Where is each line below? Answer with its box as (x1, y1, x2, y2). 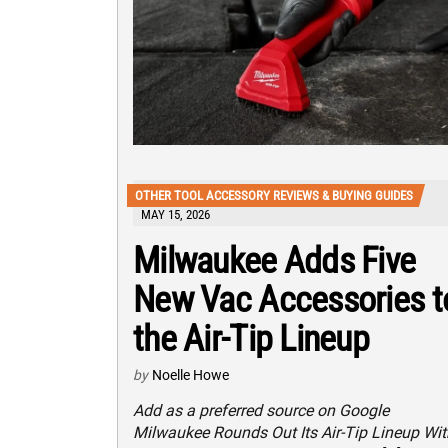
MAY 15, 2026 (141, 206, 210, 222)
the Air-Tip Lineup (133, 317, 370, 360)
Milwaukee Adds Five (133, 239, 416, 282)
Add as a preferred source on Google (133, 400, 389, 420)
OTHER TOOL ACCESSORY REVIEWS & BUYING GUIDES (135, 187, 413, 203)
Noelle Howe (152, 366, 229, 383)
